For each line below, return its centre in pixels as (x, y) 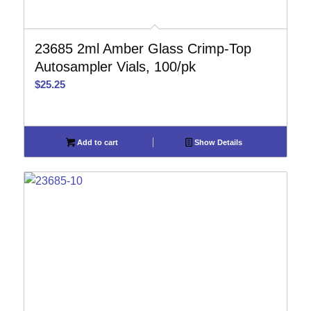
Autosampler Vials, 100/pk (115, 67)
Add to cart (96, 142)
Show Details (218, 142)
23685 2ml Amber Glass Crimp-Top (143, 49)
